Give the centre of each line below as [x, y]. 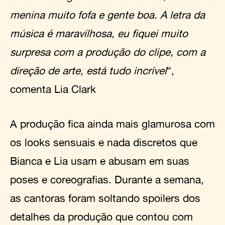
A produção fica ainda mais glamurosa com [113, 123]
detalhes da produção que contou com [101, 216]
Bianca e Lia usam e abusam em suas [100, 160]
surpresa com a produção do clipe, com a [108, 51]
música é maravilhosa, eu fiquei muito [99, 33]
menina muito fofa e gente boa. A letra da [107, 14]
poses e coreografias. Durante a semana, [107, 179]
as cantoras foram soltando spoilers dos [105, 198]
